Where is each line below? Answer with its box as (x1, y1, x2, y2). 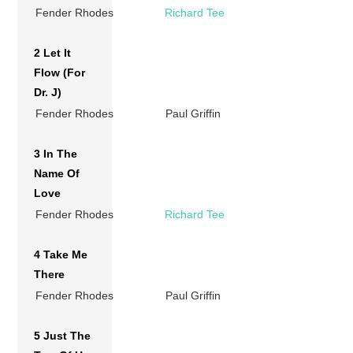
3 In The (34, 147, 78, 160)
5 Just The (34, 329, 91, 342)
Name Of (34, 166, 80, 180)
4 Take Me (34, 247, 88, 261)
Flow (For (34, 65, 86, 79)
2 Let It (34, 46, 72, 59)
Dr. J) (34, 85, 62, 98)
